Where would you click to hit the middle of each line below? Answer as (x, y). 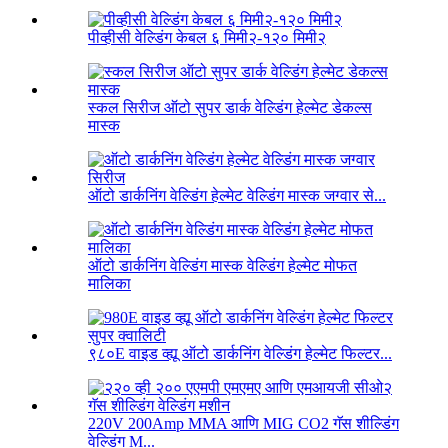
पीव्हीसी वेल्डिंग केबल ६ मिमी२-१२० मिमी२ (207, 38)
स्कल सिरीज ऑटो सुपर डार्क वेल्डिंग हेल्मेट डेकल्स (230, 108)
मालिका (109, 284)
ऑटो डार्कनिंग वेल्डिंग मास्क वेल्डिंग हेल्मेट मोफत (222, 266)
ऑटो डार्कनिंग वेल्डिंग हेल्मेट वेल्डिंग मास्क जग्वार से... (237, 196)
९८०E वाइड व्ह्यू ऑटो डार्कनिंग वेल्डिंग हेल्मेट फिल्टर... (240, 354)
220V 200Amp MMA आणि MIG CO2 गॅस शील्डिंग (243, 424)
